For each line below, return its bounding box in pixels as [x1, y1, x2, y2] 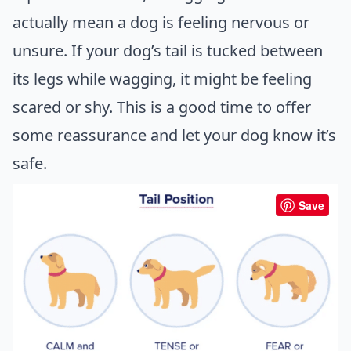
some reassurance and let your [13, 124, 241, 146]
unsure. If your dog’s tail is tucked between [13, 39, 323, 61]
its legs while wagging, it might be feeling [13, 67, 312, 89]
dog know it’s [241, 124, 336, 146]
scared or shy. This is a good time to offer [13, 96, 311, 118]
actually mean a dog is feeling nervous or [13, 11, 309, 33]
